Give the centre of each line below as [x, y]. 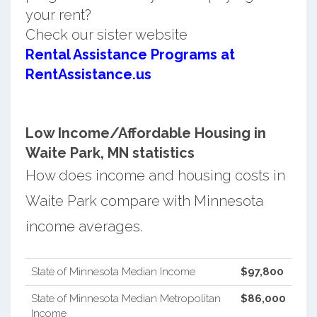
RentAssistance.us [88, 74]
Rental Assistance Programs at [130, 54]
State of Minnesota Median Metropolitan [126, 298]
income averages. [83, 226]
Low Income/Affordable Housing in [145, 133]
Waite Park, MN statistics [110, 152]
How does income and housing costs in [155, 175]
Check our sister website [106, 34]
